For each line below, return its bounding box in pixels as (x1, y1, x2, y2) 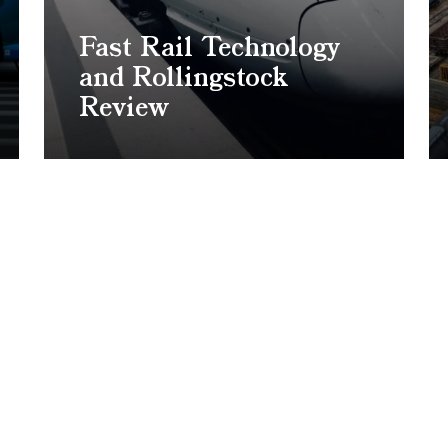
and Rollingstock (79, 59, 289, 100)
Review (79, 89, 169, 130)
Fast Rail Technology (79, 29, 340, 70)
